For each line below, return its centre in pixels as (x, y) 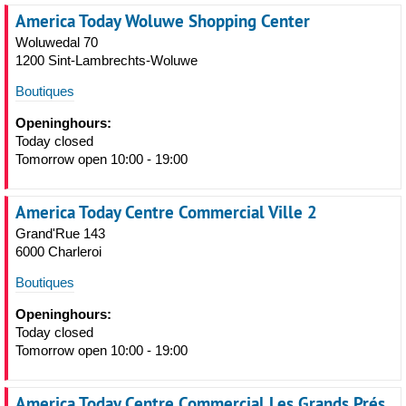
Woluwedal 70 (57, 42)
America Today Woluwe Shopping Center (163, 21)
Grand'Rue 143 (60, 233)
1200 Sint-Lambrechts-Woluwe (106, 60)
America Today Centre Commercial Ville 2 (166, 212)
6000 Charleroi (58, 251)
